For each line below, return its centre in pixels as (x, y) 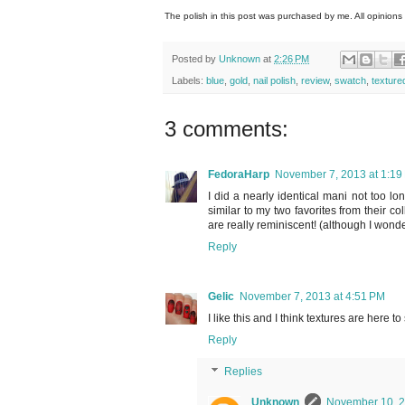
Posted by (195, 58)
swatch (350, 81)
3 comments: (226, 129)
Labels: (189, 81)
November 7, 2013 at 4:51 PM (312, 297)
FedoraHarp (239, 175)
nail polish (274, 81)
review (315, 81)
